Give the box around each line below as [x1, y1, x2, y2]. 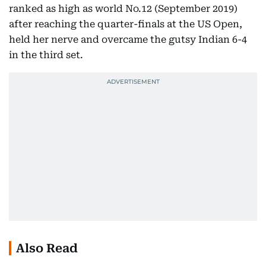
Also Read [16, 241, 78, 255]
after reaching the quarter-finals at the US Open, [9, 18, 242, 30]
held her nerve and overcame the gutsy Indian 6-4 [9, 34, 247, 45]
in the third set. [9, 49, 83, 61]
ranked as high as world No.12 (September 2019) [9, 3, 237, 14]
